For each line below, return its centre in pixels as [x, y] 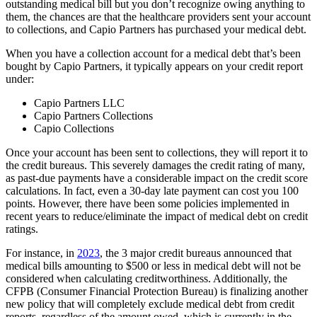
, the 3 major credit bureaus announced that [196, 253]
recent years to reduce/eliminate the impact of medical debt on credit [157, 217]
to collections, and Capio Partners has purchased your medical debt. [156, 30]
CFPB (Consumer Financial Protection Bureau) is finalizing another [157, 292]
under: [20, 79]
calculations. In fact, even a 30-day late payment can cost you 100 [152, 191]
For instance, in [41, 253]
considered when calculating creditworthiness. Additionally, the [146, 279]
